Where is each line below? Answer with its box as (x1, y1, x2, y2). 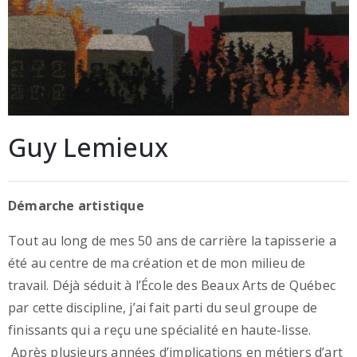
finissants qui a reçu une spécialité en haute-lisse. (8, 321, 312, 339)
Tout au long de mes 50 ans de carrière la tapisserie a (8, 232, 336, 250)
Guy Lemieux (8, 130, 168, 165)
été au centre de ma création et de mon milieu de (8, 254, 306, 273)
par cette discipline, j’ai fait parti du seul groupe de (8, 299, 318, 317)
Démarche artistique (8, 197, 144, 215)
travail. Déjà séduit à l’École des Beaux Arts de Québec (8, 277, 336, 295)
